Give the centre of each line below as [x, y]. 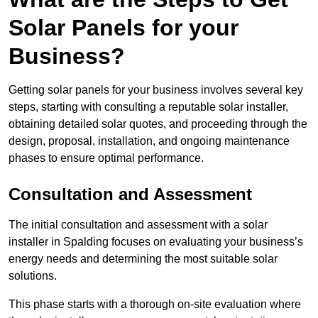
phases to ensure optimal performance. [106, 158]
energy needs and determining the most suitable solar [143, 259]
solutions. [33, 276]
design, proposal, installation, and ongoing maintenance [149, 141]
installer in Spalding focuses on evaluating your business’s [156, 242]
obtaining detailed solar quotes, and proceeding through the [158, 124]
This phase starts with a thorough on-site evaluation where [155, 305]
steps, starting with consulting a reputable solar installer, [148, 107]
